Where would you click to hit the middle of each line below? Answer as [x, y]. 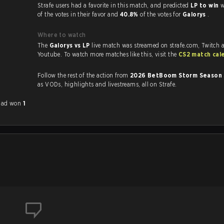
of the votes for [161, 14]
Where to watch [62, 35]
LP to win [205, 5]
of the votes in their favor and [79, 14]
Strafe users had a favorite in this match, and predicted [170, 5]
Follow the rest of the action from [84, 75]
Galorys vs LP [70, 45]
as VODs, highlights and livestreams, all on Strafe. [111, 84]
